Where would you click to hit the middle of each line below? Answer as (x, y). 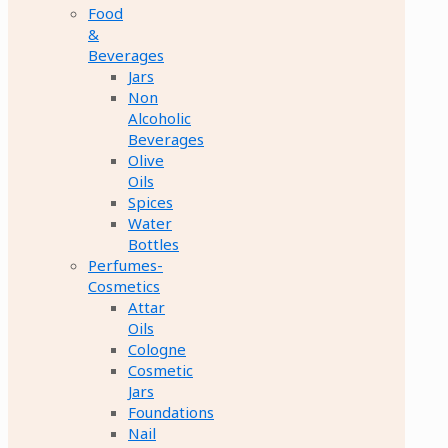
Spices (150, 201)
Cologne (157, 348)
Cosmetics (124, 285)
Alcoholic (159, 117)
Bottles (153, 243)
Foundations (171, 411)
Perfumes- (125, 264)
